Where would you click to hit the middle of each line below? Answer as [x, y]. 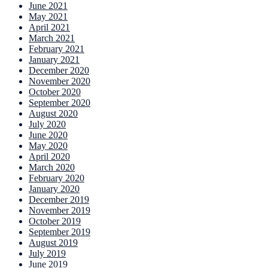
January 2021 [54, 60]
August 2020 [53, 114]
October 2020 [55, 92]
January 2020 [54, 189]
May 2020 [48, 146]
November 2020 [60, 81]
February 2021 [57, 49]
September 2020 [60, 103]
